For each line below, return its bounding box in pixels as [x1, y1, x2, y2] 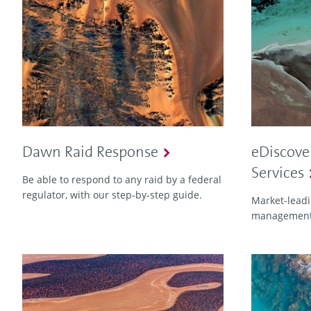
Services [251, 162, 304, 183]
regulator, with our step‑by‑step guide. [22, 188, 202, 202]
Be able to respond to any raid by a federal [22, 173, 221, 187]
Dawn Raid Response [22, 142, 158, 162]
